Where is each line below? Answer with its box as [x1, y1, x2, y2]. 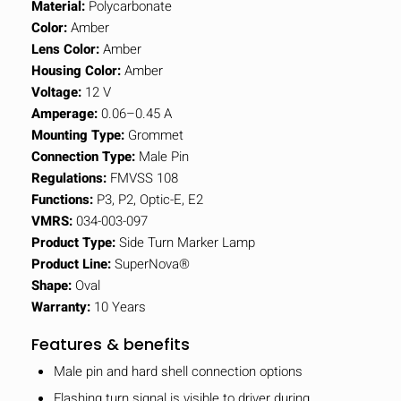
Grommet [124, 124, 183, 145]
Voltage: [31, 81, 81, 102]
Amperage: [31, 103, 98, 124]
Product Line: [31, 253, 111, 274]
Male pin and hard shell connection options [54, 361, 303, 381]
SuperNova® [111, 253, 190, 274]
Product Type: [31, 232, 115, 252]
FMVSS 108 [107, 167, 178, 188]
